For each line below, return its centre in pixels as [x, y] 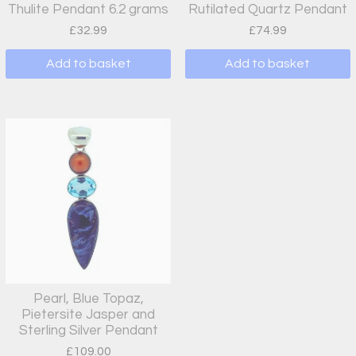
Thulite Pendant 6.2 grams [88, 9]
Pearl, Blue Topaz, [88, 298]
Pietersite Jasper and [88, 314]
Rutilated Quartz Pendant [267, 9]
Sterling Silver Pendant [88, 330]
